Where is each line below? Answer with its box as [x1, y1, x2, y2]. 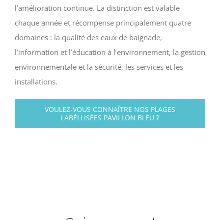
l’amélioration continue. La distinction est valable [15, 2, 180, 13]
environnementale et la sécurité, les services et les [15, 61, 183, 72]
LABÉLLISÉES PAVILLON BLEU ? [61, 112, 159, 122]
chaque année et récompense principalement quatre [15, 17, 191, 27]
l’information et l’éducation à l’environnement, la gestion [15, 47, 205, 57]
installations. [15, 76, 57, 86]
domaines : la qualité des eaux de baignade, [15, 32, 162, 42]
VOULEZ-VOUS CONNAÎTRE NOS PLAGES [45, 104, 175, 114]
